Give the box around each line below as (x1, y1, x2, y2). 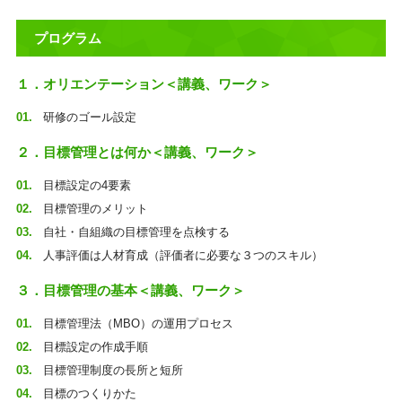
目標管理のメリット (42, 202, 148, 215)
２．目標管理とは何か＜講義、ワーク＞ (15, 144, 258, 160)
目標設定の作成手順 (42, 340, 148, 354)
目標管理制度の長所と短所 (42, 363, 183, 377)
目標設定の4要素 (42, 179, 131, 192)
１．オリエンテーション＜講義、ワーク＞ (15, 76, 272, 92)
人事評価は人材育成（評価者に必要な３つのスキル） (42, 249, 323, 262)
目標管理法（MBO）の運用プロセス (42, 317, 233, 330)
